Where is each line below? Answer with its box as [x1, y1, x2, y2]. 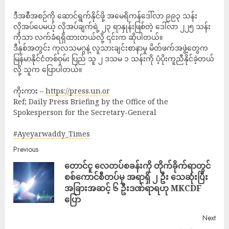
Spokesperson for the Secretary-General [13, 107, 156, 117]
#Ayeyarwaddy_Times [13, 128, 90, 139]
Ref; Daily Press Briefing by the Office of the [13, 96, 168, 106]
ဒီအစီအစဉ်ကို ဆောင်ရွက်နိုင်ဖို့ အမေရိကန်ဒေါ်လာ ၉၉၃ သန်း [13, 10, 197, 20]
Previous [13, 144, 38, 154]
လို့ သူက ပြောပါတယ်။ [13, 64, 82, 74]
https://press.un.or [45, 85, 110, 96]
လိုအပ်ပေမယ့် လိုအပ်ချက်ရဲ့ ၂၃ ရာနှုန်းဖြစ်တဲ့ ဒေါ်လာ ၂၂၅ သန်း [13, 21, 211, 31]
